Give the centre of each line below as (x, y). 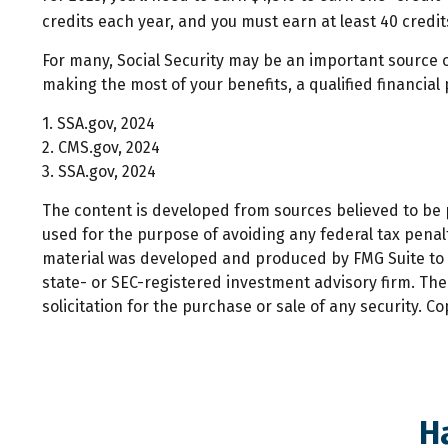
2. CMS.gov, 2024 (101, 147)
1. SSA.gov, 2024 (98, 123)
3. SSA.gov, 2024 (99, 171)
